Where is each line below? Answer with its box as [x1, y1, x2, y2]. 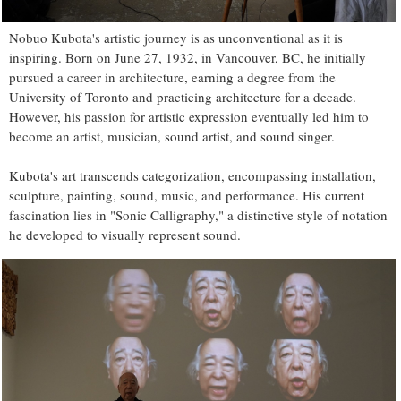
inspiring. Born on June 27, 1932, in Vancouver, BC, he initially [9, 47, 366, 66]
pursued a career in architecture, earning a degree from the [9, 67, 336, 86]
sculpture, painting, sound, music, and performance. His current [9, 185, 364, 204]
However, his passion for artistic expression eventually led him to [9, 107, 369, 125]
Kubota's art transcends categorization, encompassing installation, [9, 166, 376, 184]
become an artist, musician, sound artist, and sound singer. [9, 126, 335, 145]
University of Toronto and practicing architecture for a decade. [9, 87, 356, 106]
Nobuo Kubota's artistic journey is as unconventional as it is [9, 28, 343, 47]
